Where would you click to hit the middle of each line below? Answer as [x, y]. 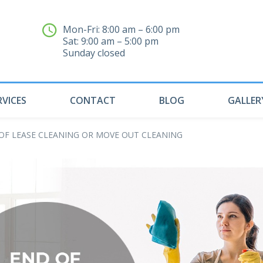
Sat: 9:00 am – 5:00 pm [111, 41]
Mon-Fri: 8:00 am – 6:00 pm [121, 29]
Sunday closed [96, 53]
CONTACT [93, 100]
